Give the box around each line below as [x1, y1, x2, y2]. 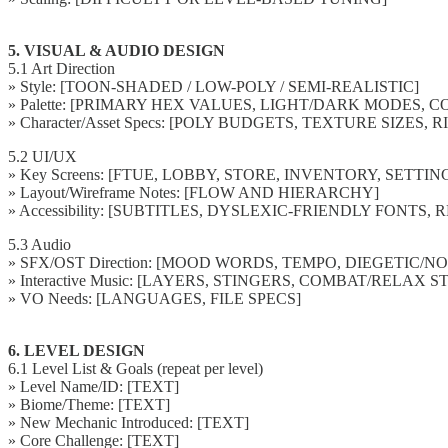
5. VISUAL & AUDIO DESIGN [8, 41, 225, 59]
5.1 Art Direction [8, 59, 115, 77]
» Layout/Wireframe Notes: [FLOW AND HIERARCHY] [8, 183, 379, 201]
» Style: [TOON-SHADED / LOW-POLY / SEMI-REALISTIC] [8, 77, 419, 95]
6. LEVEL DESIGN [8, 341, 145, 359]
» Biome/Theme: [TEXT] [8, 395, 170, 413]
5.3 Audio [8, 235, 71, 253]
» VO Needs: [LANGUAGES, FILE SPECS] [8, 289, 301, 307]
